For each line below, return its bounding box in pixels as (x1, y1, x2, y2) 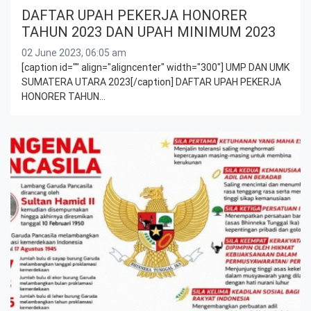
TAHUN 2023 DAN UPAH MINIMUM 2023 (22, 23, 276, 40)
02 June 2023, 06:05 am (22, 47, 126, 58)
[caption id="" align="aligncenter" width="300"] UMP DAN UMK (22, 61, 289, 73)
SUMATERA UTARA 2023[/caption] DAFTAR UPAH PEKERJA (22, 76, 281, 87)
